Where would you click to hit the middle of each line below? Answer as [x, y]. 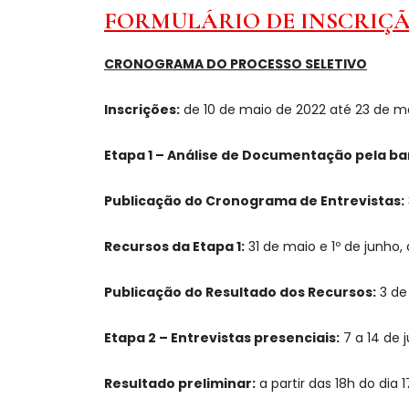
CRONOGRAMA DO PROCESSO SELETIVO [236, 64]
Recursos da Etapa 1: [174, 246]
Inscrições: [142, 110]
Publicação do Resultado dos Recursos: [240, 292]
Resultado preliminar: [180, 383]
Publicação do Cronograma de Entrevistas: [254, 201]
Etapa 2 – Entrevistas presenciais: [222, 338]
